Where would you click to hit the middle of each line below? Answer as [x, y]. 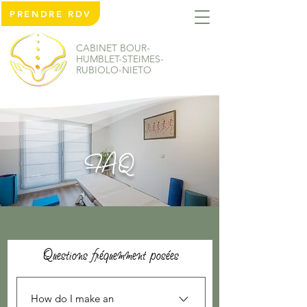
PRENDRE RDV [51, 14]
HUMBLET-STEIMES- [120, 59]
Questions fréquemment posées [111, 254]
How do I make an [72, 298]
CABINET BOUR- [113, 48]
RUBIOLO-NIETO [114, 70]
